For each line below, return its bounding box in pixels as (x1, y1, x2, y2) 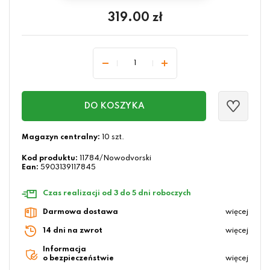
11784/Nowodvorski (80, 155, 151, 163)
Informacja (43, 246, 86, 254)
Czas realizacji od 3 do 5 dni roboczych (43, 190, 191, 198)
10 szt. (100, 134, 124, 142)
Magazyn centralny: (22, 134, 100, 142)
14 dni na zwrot (43, 227, 102, 235)
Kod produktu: (22, 155, 78, 163)
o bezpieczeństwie (43, 255, 114, 263)
